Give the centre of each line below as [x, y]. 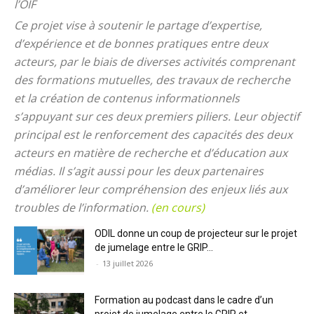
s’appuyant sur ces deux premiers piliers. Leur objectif [157, 116]
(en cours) [178, 207]
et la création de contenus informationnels [127, 98]
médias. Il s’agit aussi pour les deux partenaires [139, 171]
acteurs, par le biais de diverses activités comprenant [155, 61]
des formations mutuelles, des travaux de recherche [152, 80]
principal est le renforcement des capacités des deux [153, 134]
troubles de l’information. [83, 207]
